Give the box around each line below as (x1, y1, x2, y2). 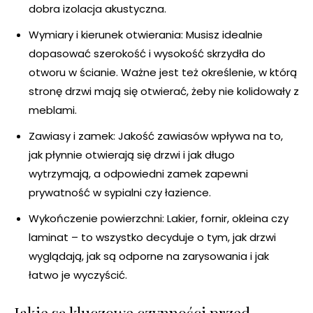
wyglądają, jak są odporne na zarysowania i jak (29, 249, 269, 264)
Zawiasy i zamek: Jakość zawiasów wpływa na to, (29, 129, 283, 144)
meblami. (29, 103, 77, 118)
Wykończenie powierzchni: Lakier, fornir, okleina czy (29, 211, 289, 226)
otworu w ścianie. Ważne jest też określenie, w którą (29, 65, 297, 80)
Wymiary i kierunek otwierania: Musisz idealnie (29, 27, 263, 43)
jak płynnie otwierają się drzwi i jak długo (29, 147, 235, 163)
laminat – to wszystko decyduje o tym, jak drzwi (29, 230, 276, 245)
